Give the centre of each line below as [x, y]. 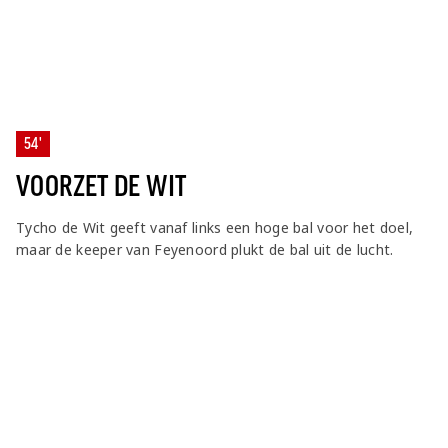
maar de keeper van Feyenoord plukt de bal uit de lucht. [205, 249]
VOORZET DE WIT [101, 186]
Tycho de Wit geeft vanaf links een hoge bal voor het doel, [215, 227]
